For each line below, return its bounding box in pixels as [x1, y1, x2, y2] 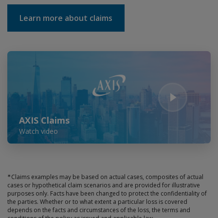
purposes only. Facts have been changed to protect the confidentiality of [7, 189, 207, 198]
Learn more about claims [19, 13, 112, 24]
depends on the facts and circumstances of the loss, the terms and [7, 206, 190, 215]
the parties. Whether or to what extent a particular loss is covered [7, 198, 187, 206]
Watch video [19, 127, 58, 136]
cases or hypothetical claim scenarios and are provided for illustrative [7, 181, 200, 190]
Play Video [7, 51, 39, 60]
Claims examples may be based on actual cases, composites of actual [11, 173, 203, 182]
